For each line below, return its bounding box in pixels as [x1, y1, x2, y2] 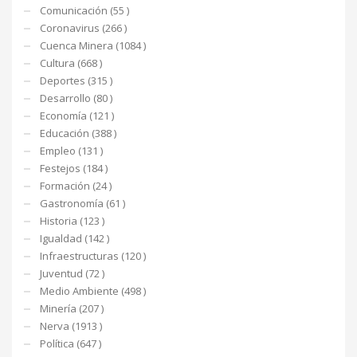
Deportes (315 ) [40, 73, 112, 88]
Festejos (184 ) [40, 160, 108, 175]
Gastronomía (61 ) [40, 195, 125, 210]
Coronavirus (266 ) [40, 20, 127, 35]
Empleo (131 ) [40, 143, 103, 158]
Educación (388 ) [40, 125, 116, 140]
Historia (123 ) [40, 213, 104, 228]
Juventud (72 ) [40, 265, 104, 280]
